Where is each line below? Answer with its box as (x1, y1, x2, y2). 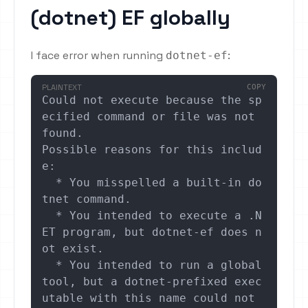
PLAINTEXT (42, 82, 82, 93)
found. (42, 126, 83, 140)
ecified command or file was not (42, 110, 255, 124)
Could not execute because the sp (42, 93, 262, 107)
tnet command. (42, 192, 131, 206)
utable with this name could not (42, 291, 255, 305)
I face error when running (31, 48, 166, 63)
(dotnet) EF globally (31, 4, 230, 32)
